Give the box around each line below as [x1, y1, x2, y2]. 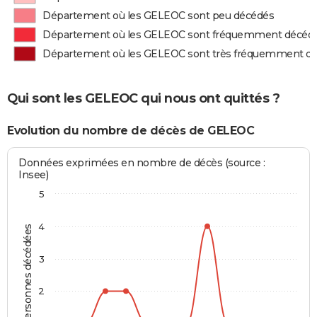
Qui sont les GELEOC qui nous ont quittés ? [7, 90, 279, 106]
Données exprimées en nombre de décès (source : [18, 156, 265, 170]
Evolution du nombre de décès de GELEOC [7, 123, 254, 137]
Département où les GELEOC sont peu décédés [42, 9, 275, 22]
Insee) [18, 168, 49, 182]
